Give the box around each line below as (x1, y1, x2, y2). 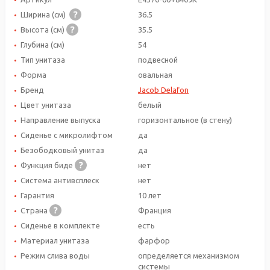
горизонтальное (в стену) (138, 115, 232, 124)
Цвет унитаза (20, 100, 71, 109)
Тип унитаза (20, 55, 67, 64)
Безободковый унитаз (20, 145, 104, 154)
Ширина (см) (20, 10, 69, 19)
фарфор (138, 236, 170, 245)
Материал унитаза (20, 236, 89, 245)
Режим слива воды (20, 251, 90, 260)
